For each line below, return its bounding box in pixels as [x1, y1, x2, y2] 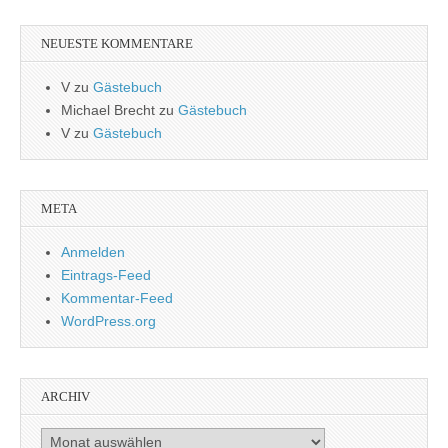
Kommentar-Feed [61, 290, 173, 307]
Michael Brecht [61, 102, 155, 119]
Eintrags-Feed [61, 267, 151, 284]
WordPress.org [61, 313, 156, 330]
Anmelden [61, 244, 125, 261]
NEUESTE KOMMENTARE [41, 36, 193, 52]
